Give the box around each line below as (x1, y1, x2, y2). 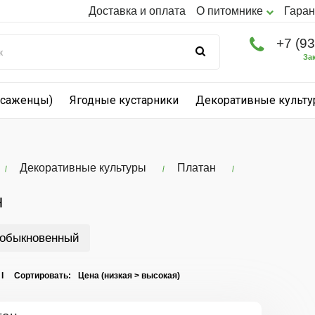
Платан (176, 162, 216, 174)
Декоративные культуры (19, 162, 146, 174)
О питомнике (196, 5, 266, 17)
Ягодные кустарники (70, 94, 179, 107)
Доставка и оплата (89, 5, 186, 17)
